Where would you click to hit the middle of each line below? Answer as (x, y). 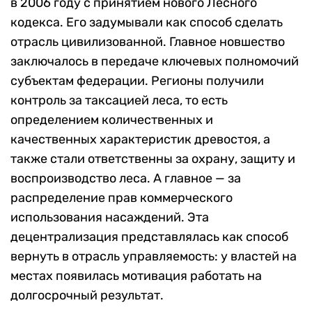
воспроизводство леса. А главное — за (126, 179)
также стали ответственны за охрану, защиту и (153, 159)
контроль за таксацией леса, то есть (119, 101)
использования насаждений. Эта (110, 218)
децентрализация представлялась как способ (149, 237)
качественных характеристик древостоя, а (140, 140)
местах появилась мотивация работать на (136, 276)
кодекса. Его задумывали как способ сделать (147, 23)
